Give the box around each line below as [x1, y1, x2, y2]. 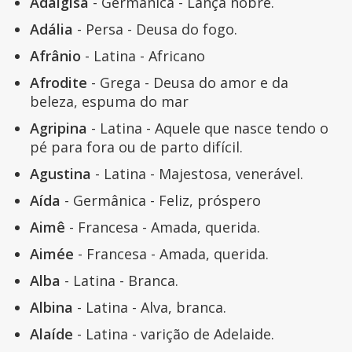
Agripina [29, 119, 87, 138]
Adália [29, 20, 73, 39]
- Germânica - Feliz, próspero [60, 191, 261, 211]
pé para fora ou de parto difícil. [29, 137, 243, 157]
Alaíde [29, 324, 73, 344]
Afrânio [29, 46, 81, 66]
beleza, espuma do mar [29, 92, 189, 112]
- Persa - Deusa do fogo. [72, 20, 237, 39]
